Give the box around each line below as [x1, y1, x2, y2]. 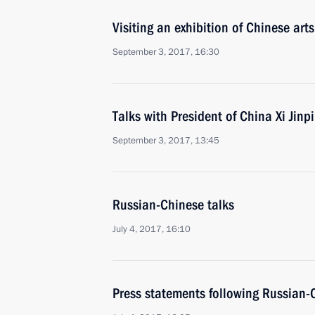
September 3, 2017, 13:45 [112, 134, 219, 147]
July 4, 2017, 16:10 [112, 223, 191, 236]
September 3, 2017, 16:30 [112, 46, 219, 58]
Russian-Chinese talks [112, 196, 234, 213]
